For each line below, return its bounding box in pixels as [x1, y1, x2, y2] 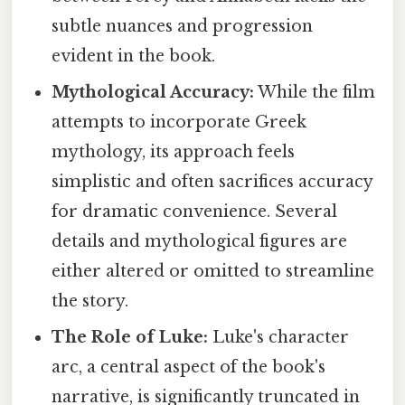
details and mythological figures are [52, 231, 348, 251]
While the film [254, 81, 376, 102]
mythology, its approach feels [52, 141, 296, 162]
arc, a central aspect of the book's [52, 356, 326, 377]
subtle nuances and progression [52, 15, 314, 36]
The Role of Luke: [52, 326, 209, 347]
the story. [52, 290, 129, 311]
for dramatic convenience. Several [52, 201, 338, 221]
